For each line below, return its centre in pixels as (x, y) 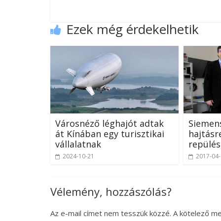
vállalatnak (78, 144)
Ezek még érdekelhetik (132, 29)
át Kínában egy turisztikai (110, 133)
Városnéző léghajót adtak (110, 123)
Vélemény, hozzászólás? (111, 191)
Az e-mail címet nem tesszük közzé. (111, 213)
